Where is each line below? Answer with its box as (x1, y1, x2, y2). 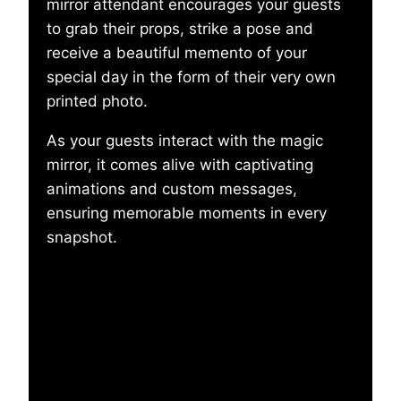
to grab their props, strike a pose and (47, 19, 313, 38)
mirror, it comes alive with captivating (47, 155, 313, 174)
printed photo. (47, 91, 148, 110)
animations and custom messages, (47, 179, 297, 198)
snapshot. (47, 227, 117, 246)
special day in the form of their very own (47, 67, 336, 86)
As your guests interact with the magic (47, 131, 323, 149)
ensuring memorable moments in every (47, 203, 327, 222)
